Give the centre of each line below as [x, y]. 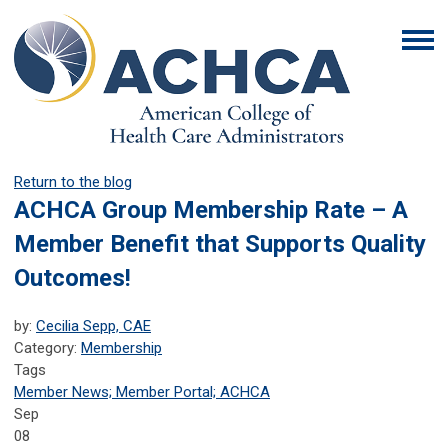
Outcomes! [72, 277]
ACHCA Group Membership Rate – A [211, 209]
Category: [47, 347]
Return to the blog [73, 181]
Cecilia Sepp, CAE [93, 325]
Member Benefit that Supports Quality [220, 243]
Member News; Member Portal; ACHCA [142, 391]
